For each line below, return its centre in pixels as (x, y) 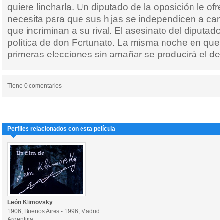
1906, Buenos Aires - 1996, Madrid (54, 211)
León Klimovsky (30, 202)
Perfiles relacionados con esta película (61, 129)
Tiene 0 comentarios (35, 86)
